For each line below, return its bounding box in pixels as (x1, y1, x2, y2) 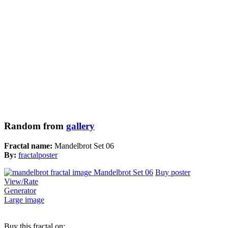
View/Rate (4, 177, 38, 186)
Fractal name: (4, 141, 54, 151)
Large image (4, 195, 44, 205)
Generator (4, 186, 36, 195)
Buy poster (155, 168, 190, 177)
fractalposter (18, 151, 58, 160)
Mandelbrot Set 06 (54, 141, 114, 151)
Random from (4, 121, 66, 132)
